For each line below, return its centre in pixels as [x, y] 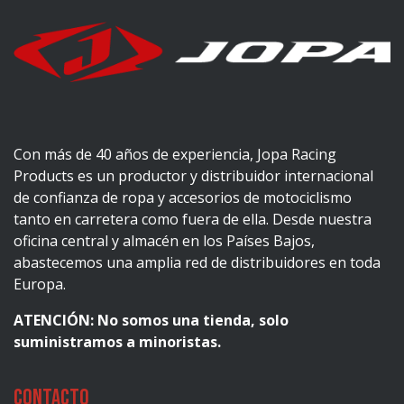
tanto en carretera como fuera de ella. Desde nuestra [193, 220]
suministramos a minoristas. [117, 342]
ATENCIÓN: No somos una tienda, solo [151, 321]
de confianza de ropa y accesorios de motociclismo [183, 198]
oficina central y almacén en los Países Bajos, [164, 241]
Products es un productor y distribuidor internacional [193, 176]
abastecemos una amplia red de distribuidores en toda [197, 263]
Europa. [40, 285]
